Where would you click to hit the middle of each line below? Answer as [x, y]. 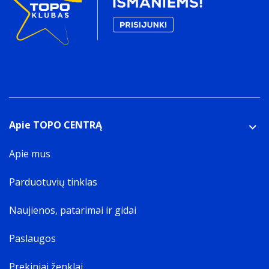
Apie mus [30, 154]
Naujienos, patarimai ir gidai [73, 210]
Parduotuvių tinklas [53, 182]
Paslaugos [32, 238]
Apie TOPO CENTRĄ [56, 125]
